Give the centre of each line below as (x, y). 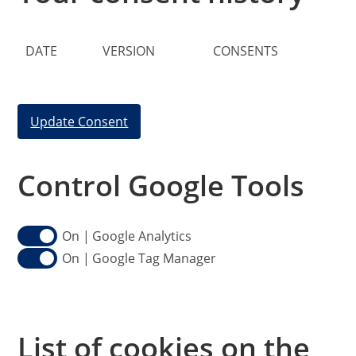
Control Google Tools (161, 185)
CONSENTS (246, 51)
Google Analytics (141, 236)
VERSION (129, 51)
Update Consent (79, 121)
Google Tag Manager (154, 258)
